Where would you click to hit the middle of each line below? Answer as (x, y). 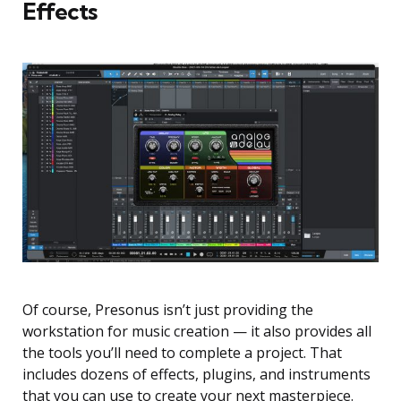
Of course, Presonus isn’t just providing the (168, 310)
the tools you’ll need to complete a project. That (182, 353)
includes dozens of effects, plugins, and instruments (196, 375)
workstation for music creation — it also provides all (197, 332)
